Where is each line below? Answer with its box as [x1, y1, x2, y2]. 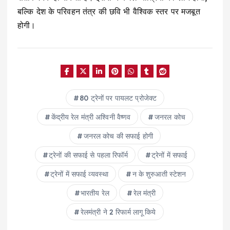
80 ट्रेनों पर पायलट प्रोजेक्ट [80, 93, 157, 103]
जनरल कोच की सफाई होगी [83, 131, 153, 141]
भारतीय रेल [81, 188, 110, 198]
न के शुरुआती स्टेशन [132, 169, 186, 179]
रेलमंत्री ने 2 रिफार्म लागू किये [80, 207, 156, 217]
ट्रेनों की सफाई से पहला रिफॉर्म [49, 150, 128, 160]
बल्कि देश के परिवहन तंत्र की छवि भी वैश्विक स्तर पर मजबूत [17, 6, 200, 16]
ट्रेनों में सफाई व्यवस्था [50, 169, 109, 179]
